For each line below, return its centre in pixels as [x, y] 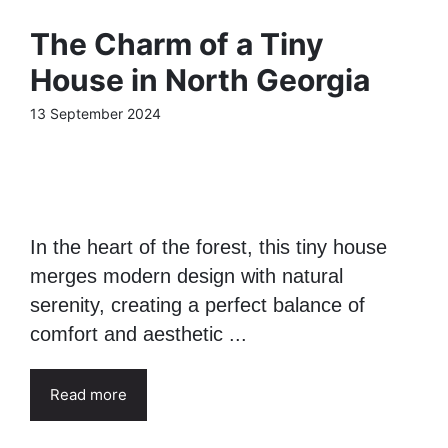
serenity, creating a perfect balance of [197, 304]
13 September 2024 [95, 113]
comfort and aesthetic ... [138, 333]
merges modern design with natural [186, 275]
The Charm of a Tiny [177, 44]
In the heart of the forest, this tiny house [208, 246]
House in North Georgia [200, 80]
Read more [88, 394]
